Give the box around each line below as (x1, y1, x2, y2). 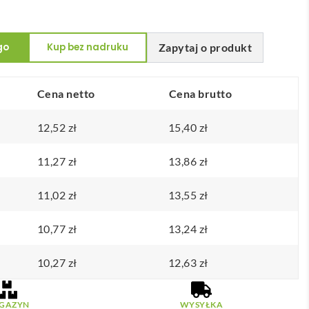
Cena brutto (168, 86, 232, 100)
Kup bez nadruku (46, 40, 128, 54)
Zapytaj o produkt (158, 41, 252, 54)
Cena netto (37, 86, 95, 100)
